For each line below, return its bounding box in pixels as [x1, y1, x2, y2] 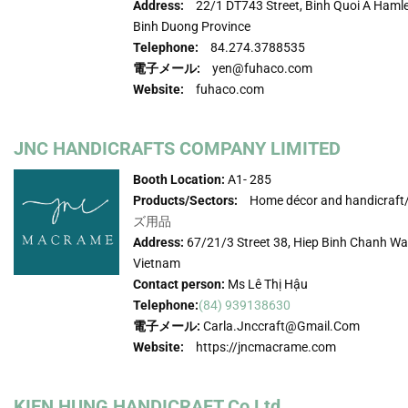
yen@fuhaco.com [212, 60, 313, 76]
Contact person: [133, 276, 226, 291]
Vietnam [133, 255, 181, 270]
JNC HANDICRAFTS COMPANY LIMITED [14, 137, 341, 159]
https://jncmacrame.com [196, 339, 337, 354]
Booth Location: [133, 171, 226, 187]
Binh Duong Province [133, 18, 251, 34]
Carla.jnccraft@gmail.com [203, 318, 369, 333]
